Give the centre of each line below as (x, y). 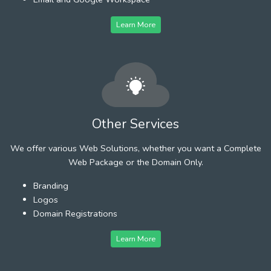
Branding (51, 185)
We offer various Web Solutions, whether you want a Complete (135, 148)
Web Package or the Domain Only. (135, 162)
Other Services (135, 124)
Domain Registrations (75, 213)
